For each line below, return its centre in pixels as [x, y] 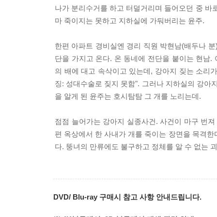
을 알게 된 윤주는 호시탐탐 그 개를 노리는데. [128, 96]
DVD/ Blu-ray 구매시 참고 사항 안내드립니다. [127, 197]
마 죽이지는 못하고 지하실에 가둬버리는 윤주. [130, 21]
